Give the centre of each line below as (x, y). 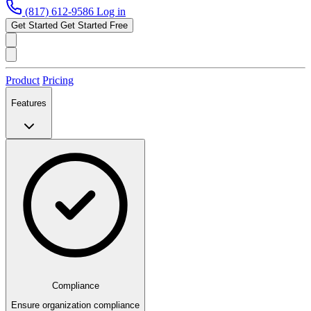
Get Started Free (94, 25)
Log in (111, 11)
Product (23, 80)
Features (29, 103)
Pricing (58, 80)
